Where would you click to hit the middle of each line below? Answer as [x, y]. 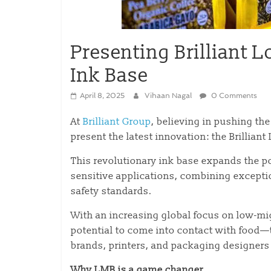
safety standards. [113, 191]
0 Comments [233, 96]
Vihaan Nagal [169, 96]
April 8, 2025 [102, 96]
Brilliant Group [117, 122]
